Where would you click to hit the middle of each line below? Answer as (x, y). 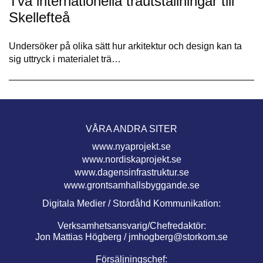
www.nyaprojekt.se (131, 147)
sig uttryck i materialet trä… (65, 59)
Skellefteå (39, 18)
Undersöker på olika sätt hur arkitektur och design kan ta (125, 46)
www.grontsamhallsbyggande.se (131, 186)
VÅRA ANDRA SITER (131, 129)
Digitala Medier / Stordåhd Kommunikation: (131, 204)
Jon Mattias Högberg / (82, 237)
